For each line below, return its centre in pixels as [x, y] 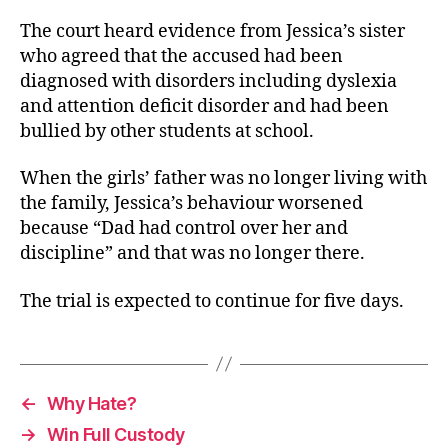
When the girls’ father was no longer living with [223, 179]
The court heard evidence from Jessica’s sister [212, 31]
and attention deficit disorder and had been [204, 106]
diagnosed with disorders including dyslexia [208, 81]
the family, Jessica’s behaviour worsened [191, 204]
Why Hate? [91, 403]
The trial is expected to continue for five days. [212, 301]
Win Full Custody [115, 434]
